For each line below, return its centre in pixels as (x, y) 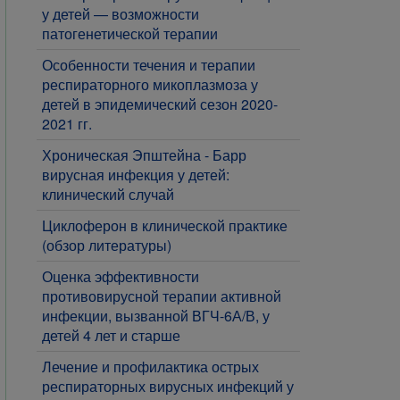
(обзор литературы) (107, 245)
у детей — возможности (121, 14)
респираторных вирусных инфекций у (168, 386)
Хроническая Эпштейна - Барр (144, 155)
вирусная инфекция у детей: (136, 175)
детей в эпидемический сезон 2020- (160, 104)
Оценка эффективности (121, 276)
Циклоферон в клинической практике (165, 225)
